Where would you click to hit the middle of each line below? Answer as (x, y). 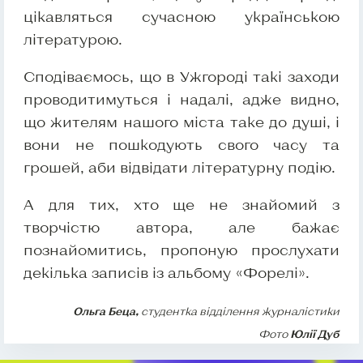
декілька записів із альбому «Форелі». (167, 273)
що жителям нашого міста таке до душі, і (181, 122)
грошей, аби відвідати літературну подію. (179, 167)
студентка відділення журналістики (239, 312)
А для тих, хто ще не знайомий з (181, 205)
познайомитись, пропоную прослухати (181, 250)
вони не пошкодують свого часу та (181, 145)
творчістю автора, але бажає (181, 227)
